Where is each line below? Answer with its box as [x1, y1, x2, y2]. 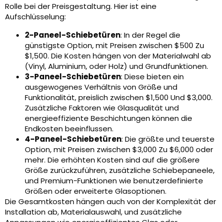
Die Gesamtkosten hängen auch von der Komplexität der [5, 196, 216, 207]
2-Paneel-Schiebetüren [25, 30, 120, 41]
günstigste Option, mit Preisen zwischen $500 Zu [25, 40, 204, 51]
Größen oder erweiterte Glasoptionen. [25, 186, 166, 197]
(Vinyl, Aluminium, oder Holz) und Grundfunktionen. [25, 61, 208, 72]
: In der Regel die [120, 30, 180, 41]
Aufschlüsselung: [5, 11, 66, 22]
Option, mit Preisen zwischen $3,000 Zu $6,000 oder [25, 144, 213, 155]
